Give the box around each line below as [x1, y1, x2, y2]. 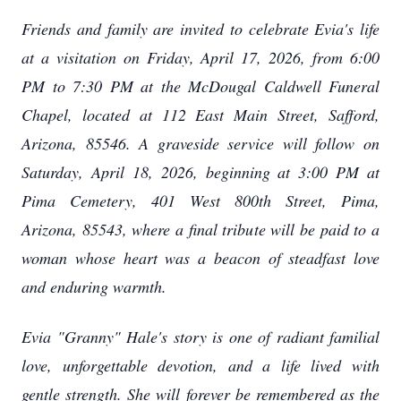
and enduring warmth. [21, 276, 166, 297]
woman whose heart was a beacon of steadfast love [21, 247, 380, 269]
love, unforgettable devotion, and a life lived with [21, 354, 380, 376]
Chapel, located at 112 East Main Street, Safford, [21, 104, 380, 125]
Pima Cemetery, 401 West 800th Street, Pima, [21, 190, 380, 211]
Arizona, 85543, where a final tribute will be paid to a [21, 218, 380, 240]
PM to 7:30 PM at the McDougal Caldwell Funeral [21, 75, 380, 97]
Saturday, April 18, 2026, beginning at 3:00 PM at [21, 161, 380, 183]
